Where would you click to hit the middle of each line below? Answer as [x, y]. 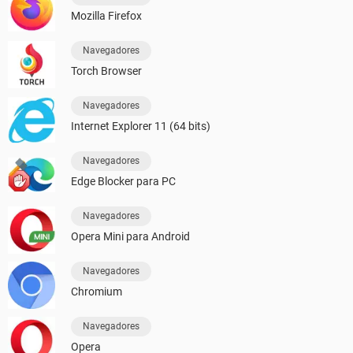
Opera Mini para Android [130, 236]
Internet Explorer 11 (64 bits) [141, 126]
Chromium [97, 292]
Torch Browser [106, 71]
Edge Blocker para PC [123, 181]
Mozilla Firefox [106, 16]
